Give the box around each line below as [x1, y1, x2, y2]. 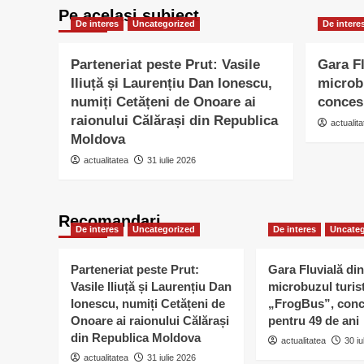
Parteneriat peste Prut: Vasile [71, 57, 260, 73]
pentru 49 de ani [268, 314, 359, 328]
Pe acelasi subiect [58, 6, 199, 25]
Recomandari [58, 212, 161, 231]
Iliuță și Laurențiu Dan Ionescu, [71, 76, 272, 92]
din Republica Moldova [71, 331, 201, 345]
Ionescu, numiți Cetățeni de [71, 297, 225, 311]
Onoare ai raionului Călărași [71, 314, 229, 328]
